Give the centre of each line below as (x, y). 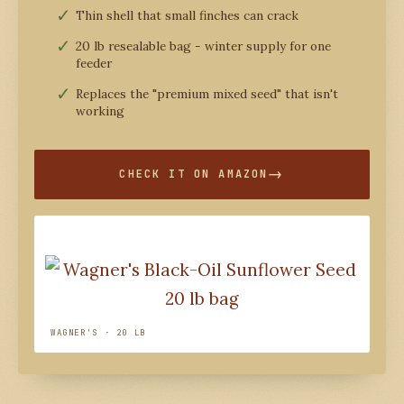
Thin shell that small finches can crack (187, 15)
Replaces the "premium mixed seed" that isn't (207, 93)
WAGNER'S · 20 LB (98, 332)
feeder (94, 63)
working (100, 110)
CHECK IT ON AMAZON (194, 174)
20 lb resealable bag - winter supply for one (203, 46)
